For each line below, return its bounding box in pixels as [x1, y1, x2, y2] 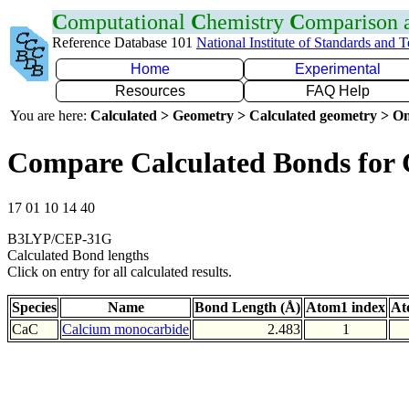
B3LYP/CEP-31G [7, 230, 112, 246]
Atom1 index [306, 299, 385, 315]
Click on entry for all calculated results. [7, 263, 232, 279]
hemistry [206, 10, 289, 34]
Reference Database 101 [52, 35, 196, 50]
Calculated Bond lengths [7, 246, 149, 263]
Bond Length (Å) [194, 299, 300, 315]
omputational [68, 10, 191, 34]
